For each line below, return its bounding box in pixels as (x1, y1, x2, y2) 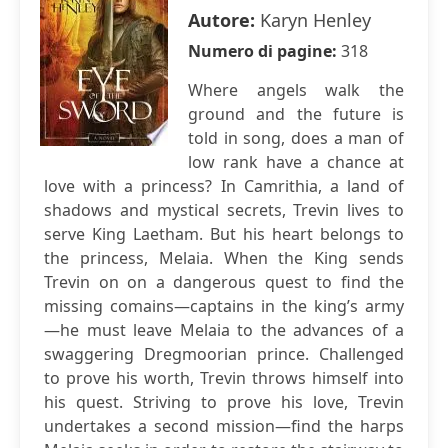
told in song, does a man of (188, 127, 404, 149)
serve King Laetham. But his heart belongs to (44, 223, 404, 245)
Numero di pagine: (188, 40, 341, 62)
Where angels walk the (188, 79, 404, 101)
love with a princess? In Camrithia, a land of (44, 175, 404, 197)
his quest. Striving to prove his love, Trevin (44, 391, 404, 413)
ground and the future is (188, 103, 404, 125)
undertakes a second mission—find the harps (44, 415, 404, 437)
